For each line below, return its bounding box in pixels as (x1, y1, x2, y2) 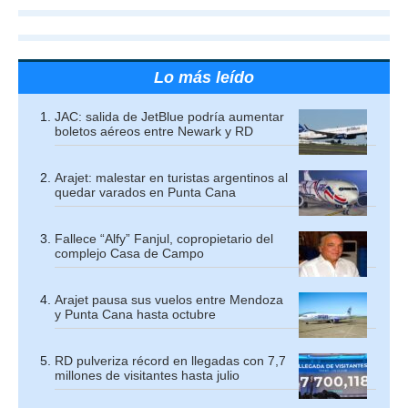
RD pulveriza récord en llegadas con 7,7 (55, 353, 286, 369)
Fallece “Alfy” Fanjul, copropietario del (55, 231, 273, 247)
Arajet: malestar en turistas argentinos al (55, 170, 288, 186)
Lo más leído (154, 68, 254, 87)
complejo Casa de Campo (55, 246, 204, 261)
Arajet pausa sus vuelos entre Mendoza (55, 292, 283, 308)
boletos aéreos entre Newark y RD (55, 124, 253, 139)
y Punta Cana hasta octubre (55, 307, 216, 322)
